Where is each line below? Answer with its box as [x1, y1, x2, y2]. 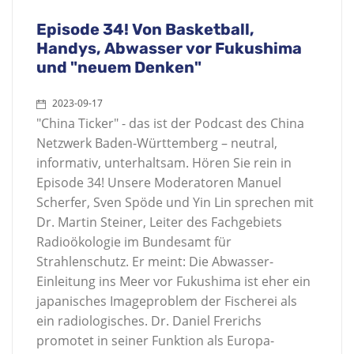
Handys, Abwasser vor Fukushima [36, 39, 302, 58]
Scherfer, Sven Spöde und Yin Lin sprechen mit [36, 194, 314, 211]
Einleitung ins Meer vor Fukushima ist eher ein [36, 273, 311, 290]
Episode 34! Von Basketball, [36, 20, 254, 39]
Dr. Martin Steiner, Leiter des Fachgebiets [36, 213, 282, 231]
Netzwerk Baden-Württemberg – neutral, [36, 134, 277, 152]
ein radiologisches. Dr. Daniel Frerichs [36, 312, 262, 330]
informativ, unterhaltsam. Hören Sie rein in [36, 154, 292, 171]
